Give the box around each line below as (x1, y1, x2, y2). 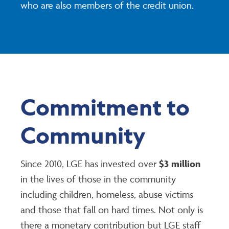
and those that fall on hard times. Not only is (20, 203, 203, 216)
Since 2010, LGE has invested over (20, 157, 159, 170)
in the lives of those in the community (20, 173, 176, 186)
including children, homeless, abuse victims (20, 188, 193, 201)
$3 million (159, 157, 200, 170)
